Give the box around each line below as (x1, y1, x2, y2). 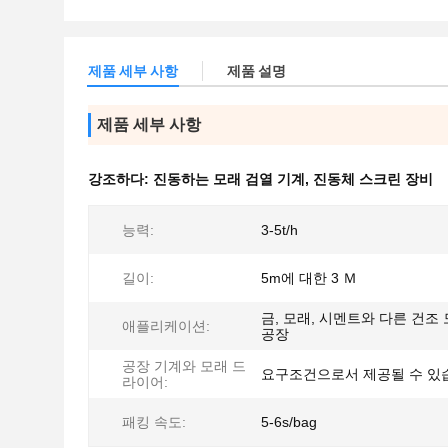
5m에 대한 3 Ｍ (261, 270, 357, 286)
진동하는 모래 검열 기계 (153, 171, 305, 187)
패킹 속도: (122, 414, 186, 430)
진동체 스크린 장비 (313, 171, 433, 187)
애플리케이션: (122, 318, 210, 334)
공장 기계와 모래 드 (122, 358, 246, 374)
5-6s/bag (261, 414, 317, 430)
